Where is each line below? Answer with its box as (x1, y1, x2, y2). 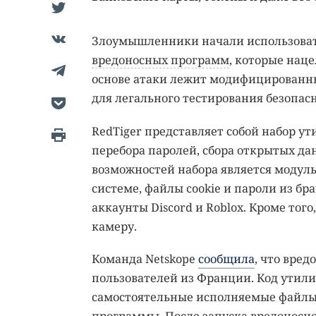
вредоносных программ (91, 52, 229, 68)
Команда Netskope (91, 251, 198, 267)
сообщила (197, 251, 255, 267)
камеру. (91, 218, 137, 234)
